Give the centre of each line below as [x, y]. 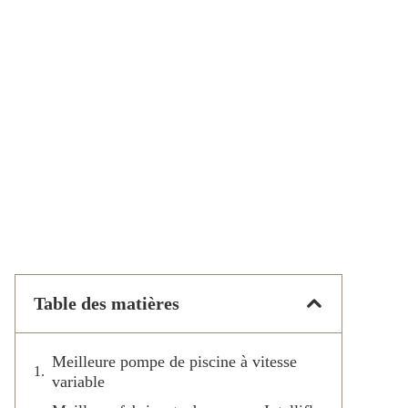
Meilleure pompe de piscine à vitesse [174, 361]
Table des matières [107, 303]
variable [78, 381]
